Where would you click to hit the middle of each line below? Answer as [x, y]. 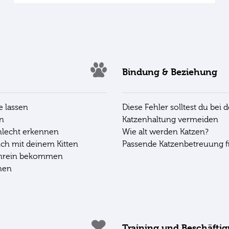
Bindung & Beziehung [170, 72]
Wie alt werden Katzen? [165, 132]
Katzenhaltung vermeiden [170, 119]
